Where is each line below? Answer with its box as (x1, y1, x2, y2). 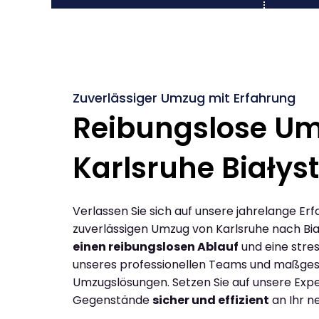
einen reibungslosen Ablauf (73, 238, 239, 255)
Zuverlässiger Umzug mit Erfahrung (73, 88, 296, 107)
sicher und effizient (152, 291, 269, 308)
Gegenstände (73, 291, 152, 308)
